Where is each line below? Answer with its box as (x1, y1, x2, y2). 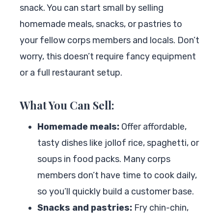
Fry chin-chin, (132, 202, 189, 213)
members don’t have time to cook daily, (37, 169, 197, 181)
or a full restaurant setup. (20, 67, 122, 78)
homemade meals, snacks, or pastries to (20, 18, 182, 29)
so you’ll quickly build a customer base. (37, 186, 194, 197)
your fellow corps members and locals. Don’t (20, 34, 199, 46)
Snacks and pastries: (37, 202, 132, 213)
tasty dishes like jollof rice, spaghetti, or (37, 137, 199, 148)
